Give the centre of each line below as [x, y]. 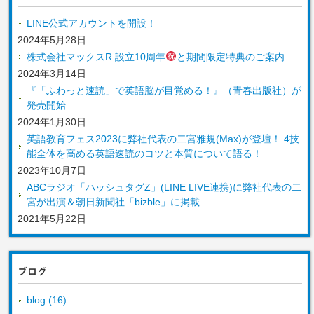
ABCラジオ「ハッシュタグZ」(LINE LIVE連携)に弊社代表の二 [164, 187]
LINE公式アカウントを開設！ [92, 23]
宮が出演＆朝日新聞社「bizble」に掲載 [114, 202]
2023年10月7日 [52, 170]
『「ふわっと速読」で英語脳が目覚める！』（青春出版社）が [164, 90]
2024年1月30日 [52, 122]
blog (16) [47, 300]
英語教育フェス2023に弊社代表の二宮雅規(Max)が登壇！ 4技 [163, 138]
